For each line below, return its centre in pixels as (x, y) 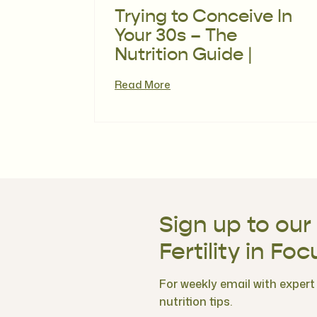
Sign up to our (235, 226)
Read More (143, 85)
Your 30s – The (176, 36)
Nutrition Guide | (184, 56)
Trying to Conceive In (203, 17)
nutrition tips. (196, 301)
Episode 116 (163, 75)
